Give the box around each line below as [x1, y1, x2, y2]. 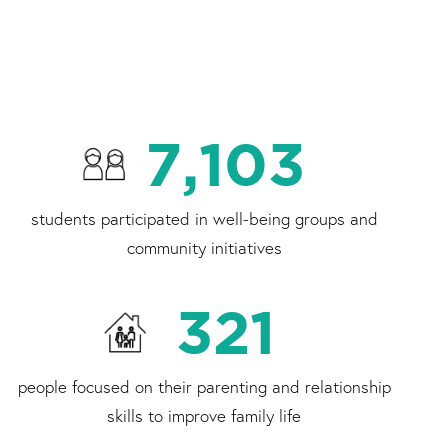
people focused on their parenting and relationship [17, 375, 391, 399]
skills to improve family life [107, 404, 301, 428]
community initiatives [126, 236, 282, 260]
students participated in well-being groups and [30, 207, 378, 231]
